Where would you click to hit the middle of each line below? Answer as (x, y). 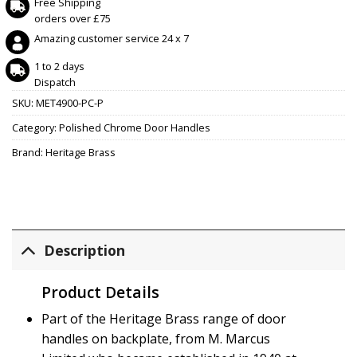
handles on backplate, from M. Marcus (155, 339)
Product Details (100, 292)
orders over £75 (73, 18)
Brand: (29, 152)
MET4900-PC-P (70, 102)
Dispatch (55, 82)
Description (85, 250)
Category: (35, 127)
